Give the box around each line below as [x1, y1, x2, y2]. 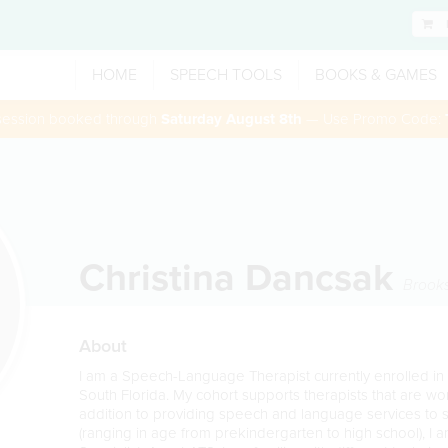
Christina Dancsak [78, 255, 403, 301]
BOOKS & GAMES [315, 65, 437, 85]
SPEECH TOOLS [170, 65, 282, 85]
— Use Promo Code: [302, 110, 445, 128]
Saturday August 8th [161, 110, 302, 128]
